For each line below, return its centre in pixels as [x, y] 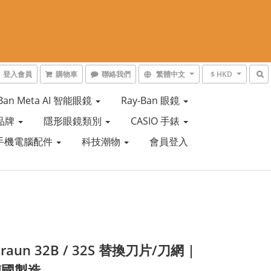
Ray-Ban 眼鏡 [151, 100]
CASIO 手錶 [156, 121]
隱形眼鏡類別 [73, 121]
